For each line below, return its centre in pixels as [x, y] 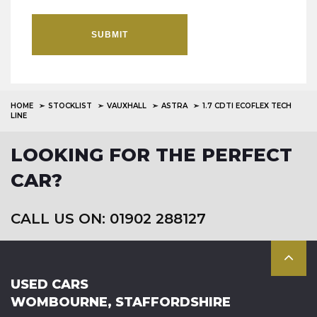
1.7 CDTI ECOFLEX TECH [247, 106]
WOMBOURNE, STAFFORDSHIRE [121, 302]
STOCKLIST [70, 106]
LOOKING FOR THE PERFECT [151, 155]
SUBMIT [110, 35]
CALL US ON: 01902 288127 [108, 219]
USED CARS [50, 284]
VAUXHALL [127, 106]
